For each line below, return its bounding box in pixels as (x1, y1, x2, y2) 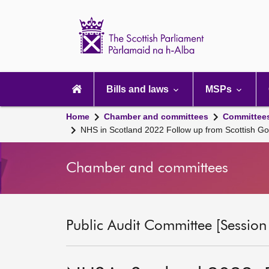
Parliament (222, 24, 268, 34)
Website (222, 34, 256, 44)
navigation (59, 80, 104, 91)
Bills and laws (106, 84, 171, 94)
